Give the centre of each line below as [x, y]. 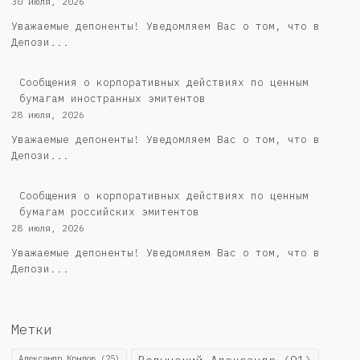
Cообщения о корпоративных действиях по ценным [164, 196]
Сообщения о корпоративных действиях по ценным [164, 83]
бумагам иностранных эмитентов [112, 99]
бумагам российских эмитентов [109, 212]
